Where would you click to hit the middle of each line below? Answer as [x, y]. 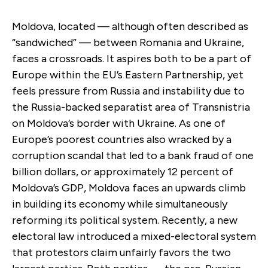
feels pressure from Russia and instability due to [128, 91]
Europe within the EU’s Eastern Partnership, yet [128, 74]
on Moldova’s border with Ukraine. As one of [119, 123]
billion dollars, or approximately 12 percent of [123, 171]
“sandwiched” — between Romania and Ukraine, [128, 42]
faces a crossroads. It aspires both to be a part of [132, 58]
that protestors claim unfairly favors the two [121, 252]
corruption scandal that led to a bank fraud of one [133, 155]
